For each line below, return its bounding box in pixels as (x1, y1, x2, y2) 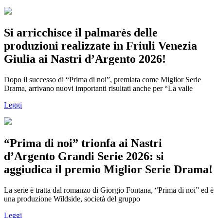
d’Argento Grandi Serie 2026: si (4, 149, 164, 163)
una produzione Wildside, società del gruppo (4, 194, 140, 203)
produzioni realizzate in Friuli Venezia (4, 39, 197, 53)
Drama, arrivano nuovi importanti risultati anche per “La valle (4, 84, 193, 92)
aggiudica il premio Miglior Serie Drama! (4, 163, 213, 176)
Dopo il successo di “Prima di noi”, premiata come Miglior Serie (4, 75, 201, 84)
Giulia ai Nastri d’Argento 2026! (4, 53, 166, 66)
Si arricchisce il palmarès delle (4, 26, 158, 39)
